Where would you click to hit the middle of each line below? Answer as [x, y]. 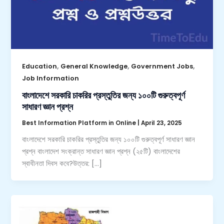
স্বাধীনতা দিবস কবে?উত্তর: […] [62, 164]
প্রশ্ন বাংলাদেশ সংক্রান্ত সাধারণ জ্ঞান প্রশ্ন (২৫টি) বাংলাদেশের [101, 152]
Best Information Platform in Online [80, 123]
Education [40, 66]
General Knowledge [94, 66]
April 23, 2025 [162, 123]
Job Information [51, 78]
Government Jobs [162, 66]
